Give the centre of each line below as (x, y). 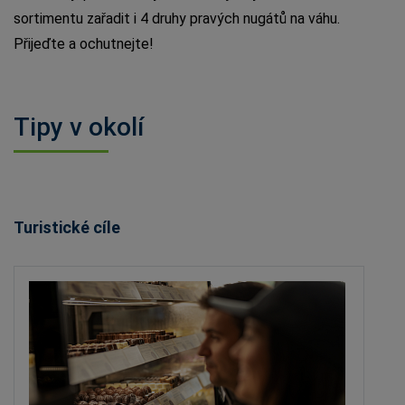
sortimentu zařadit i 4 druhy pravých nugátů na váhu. (177, 18)
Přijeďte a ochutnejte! (84, 43)
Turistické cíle (67, 227)
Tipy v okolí (79, 127)
